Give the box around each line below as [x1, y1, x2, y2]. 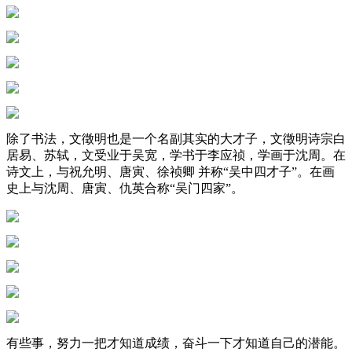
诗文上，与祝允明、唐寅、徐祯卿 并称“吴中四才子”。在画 [6, 164, 335, 178]
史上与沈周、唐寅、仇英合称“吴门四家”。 [6, 181, 244, 195]
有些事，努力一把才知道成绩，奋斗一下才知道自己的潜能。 [6, 335, 346, 350]
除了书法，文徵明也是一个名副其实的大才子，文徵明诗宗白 [6, 131, 346, 145]
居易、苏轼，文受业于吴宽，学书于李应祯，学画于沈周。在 [6, 148, 346, 162]
